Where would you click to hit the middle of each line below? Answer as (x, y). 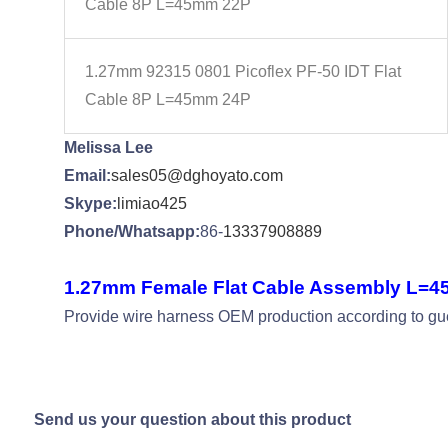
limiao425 (151, 203)
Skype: (90, 203)
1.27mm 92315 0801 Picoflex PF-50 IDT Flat (242, 71)
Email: (87, 175)
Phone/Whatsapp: (131, 231)
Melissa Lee (108, 147)
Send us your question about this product (192, 419)
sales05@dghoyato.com (196, 175)
